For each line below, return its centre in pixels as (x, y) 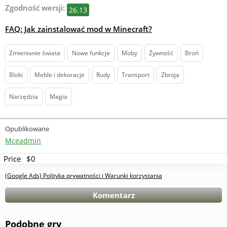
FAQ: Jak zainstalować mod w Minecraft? (79, 29)
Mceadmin (23, 141)
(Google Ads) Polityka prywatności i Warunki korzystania (84, 176)
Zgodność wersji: (35, 8)
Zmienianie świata (35, 53)
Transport (136, 75)
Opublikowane (27, 129)
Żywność (161, 53)
